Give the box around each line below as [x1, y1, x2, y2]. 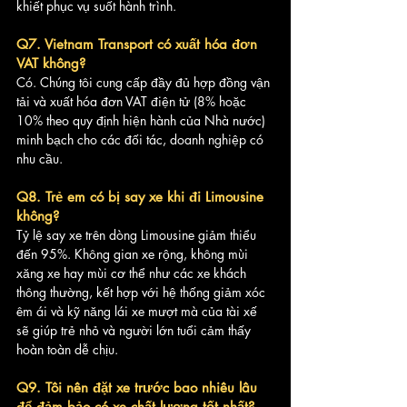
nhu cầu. [16, 150, 63, 168]
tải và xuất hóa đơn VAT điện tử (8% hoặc [16, 93, 250, 111]
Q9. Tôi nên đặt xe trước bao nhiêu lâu [16, 379, 262, 397]
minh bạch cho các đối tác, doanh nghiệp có [16, 131, 267, 149]
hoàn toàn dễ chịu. [16, 341, 118, 359]
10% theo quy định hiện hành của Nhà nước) [16, 112, 269, 130]
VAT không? [16, 55, 85, 73]
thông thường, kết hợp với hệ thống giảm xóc [16, 283, 269, 302]
